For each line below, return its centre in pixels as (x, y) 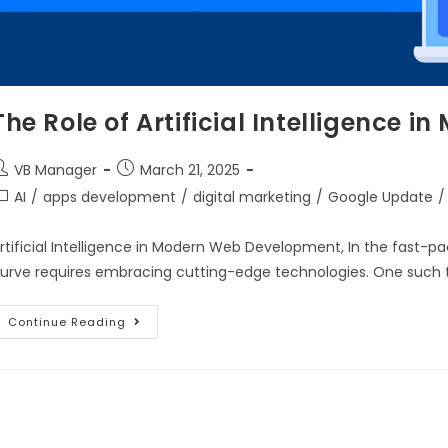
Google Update (380, 197)
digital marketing (252, 197)
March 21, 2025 (190, 170)
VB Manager (55, 170)
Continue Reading (67, 322)
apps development (109, 197)
